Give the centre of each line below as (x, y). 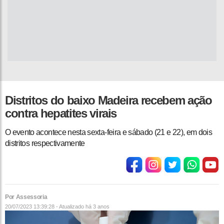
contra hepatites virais (61, 113)
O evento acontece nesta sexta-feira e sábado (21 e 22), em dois (109, 132)
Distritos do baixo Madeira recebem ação (108, 100)
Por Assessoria (26, 197)
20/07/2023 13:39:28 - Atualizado (45, 207)
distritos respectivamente (45, 143)
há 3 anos (97, 207)
